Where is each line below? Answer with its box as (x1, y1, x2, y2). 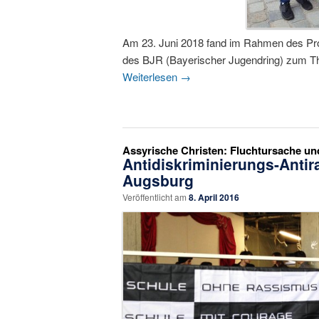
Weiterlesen (122, 68, 180, 84)
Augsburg (122, 169, 194, 191)
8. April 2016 (189, 191, 239, 204)
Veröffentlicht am (122, 191, 189, 203)
